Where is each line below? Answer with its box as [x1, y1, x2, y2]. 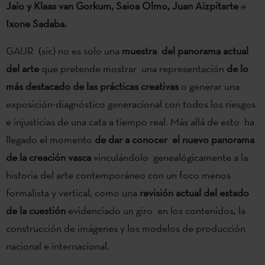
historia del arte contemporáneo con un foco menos [6, 167, 231, 182]
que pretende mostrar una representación [39, 61, 227, 75]
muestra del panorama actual [122, 43, 248, 57]
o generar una [179, 79, 240, 93]
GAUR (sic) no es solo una [6, 43, 122, 57]
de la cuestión [6, 203, 66, 217]
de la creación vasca [6, 150, 93, 164]
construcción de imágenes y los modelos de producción [6, 221, 245, 235]
